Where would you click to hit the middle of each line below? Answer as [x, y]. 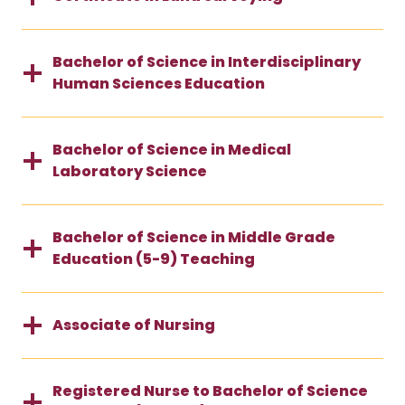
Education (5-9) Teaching [154, 259]
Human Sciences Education [159, 83]
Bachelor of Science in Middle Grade [194, 237]
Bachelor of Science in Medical [172, 149]
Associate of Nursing [134, 325]
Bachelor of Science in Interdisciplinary [207, 61]
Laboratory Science [130, 171]
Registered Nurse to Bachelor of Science [210, 391]
